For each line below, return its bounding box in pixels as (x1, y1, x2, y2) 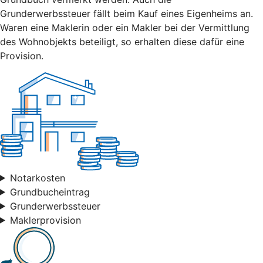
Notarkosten (9, 171, 65, 184)
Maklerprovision (9, 214, 81, 226)
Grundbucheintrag (9, 186, 90, 198)
